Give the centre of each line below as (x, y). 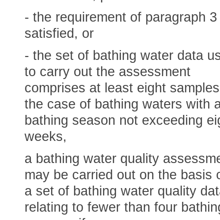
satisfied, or (59, 33)
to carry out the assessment (108, 72)
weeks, (46, 137)
